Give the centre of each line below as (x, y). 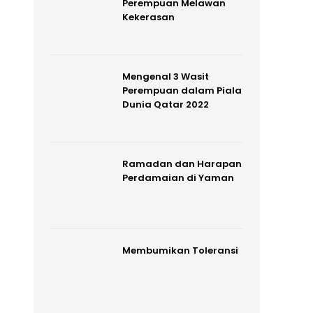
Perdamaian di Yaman (178, 177)
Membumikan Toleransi (180, 251)
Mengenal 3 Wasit (165, 76)
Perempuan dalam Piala (182, 90)
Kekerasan (148, 17)
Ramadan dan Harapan (182, 163)
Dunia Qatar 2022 (165, 104)
